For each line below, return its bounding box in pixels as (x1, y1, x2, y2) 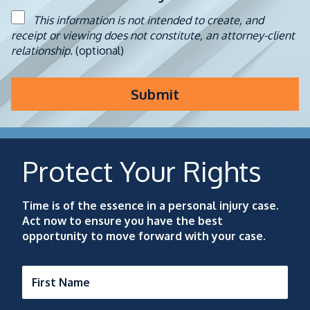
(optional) (75, 43, 124, 57)
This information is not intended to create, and (33, 12, 264, 27)
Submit (130, 84, 180, 103)
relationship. (11, 43, 75, 57)
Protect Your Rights (22, 153, 262, 188)
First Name (32, 275, 90, 289)
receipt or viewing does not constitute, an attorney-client (11, 28, 295, 42)
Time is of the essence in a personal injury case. (22, 198, 279, 212)
